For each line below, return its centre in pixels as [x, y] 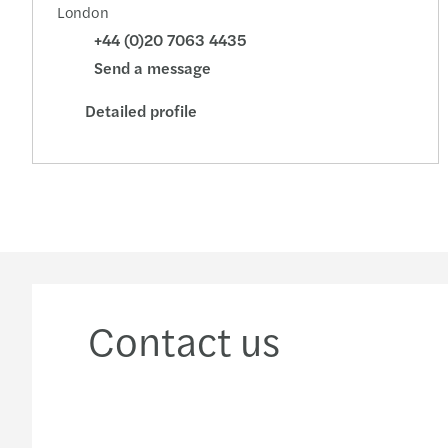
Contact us [184, 339]
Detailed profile [141, 110]
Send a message [152, 68]
